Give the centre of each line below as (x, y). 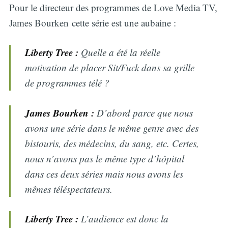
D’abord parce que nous (144, 112)
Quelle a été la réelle (120, 52)
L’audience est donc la (124, 219)
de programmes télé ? (67, 83)
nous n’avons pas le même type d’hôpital (105, 158)
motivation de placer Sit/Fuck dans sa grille (110, 68)
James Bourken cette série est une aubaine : (92, 22)
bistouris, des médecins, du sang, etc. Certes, (112, 143)
